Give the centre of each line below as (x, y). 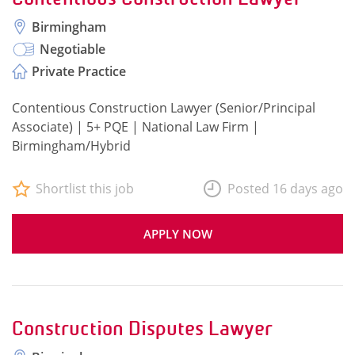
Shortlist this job (85, 189)
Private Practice (79, 71)
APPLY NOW (177, 234)
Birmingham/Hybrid (71, 146)
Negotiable (73, 49)
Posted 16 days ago (285, 189)
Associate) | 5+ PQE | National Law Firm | (136, 127)
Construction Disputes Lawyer (142, 328)
